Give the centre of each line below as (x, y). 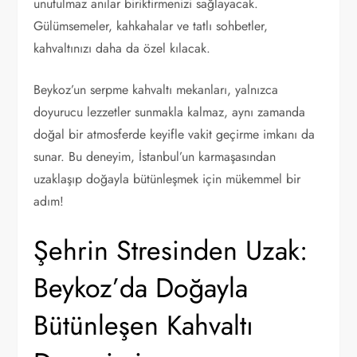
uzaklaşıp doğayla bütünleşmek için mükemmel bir (167, 179)
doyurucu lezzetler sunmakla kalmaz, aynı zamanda (170, 112)
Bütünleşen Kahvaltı (144, 326)
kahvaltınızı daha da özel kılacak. (122, 48)
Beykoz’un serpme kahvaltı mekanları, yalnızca (156, 90)
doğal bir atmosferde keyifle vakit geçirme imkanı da (175, 134)
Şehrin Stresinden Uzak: (171, 251)
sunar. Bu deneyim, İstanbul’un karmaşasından (155, 157)
